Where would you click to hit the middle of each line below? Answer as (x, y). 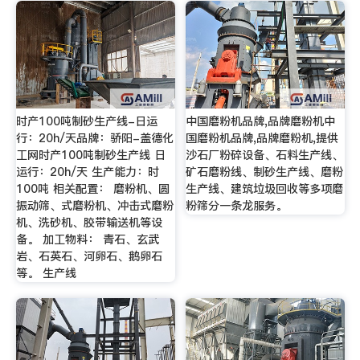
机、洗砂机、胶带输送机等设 (89, 222)
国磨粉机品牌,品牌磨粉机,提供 (262, 138)
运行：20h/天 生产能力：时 (87, 172)
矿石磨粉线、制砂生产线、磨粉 (265, 172)
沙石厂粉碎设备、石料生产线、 (265, 155)
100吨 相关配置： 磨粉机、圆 (92, 188)
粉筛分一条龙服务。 (237, 205)
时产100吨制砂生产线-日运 (86, 121)
